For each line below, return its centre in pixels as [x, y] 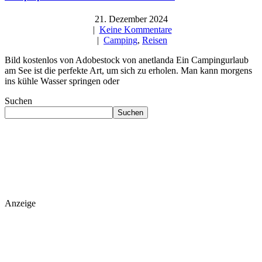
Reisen [155, 40]
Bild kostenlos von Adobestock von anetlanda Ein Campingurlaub [127, 60]
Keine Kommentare [135, 30]
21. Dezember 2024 [131, 19]
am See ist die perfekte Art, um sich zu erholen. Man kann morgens [128, 71]
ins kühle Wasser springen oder [62, 81]
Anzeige [21, 204]
